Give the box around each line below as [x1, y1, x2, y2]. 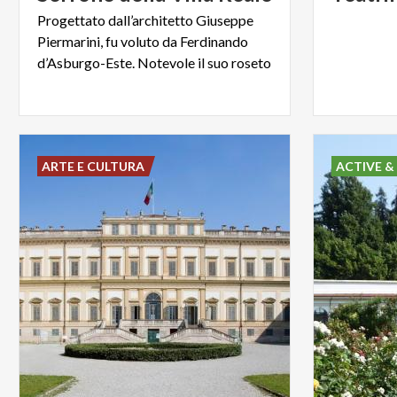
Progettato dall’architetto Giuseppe [37, 11, 253, 28]
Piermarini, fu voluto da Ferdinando [37, 32, 248, 50]
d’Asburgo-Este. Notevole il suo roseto [37, 53, 271, 71]
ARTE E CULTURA [42, 158, 145, 174]
